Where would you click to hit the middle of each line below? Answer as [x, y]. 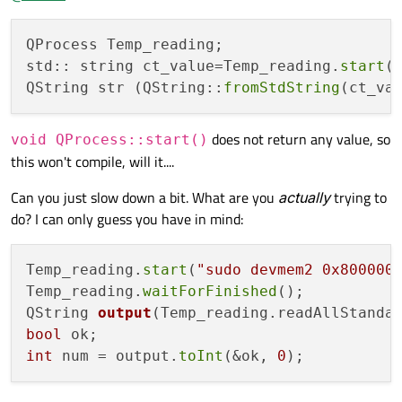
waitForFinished [210, 292]
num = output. [116, 356]
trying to [358, 198]
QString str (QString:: [125, 88]
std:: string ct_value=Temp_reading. [183, 66]
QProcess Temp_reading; [125, 45]
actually [304, 198]
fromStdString [282, 88]
